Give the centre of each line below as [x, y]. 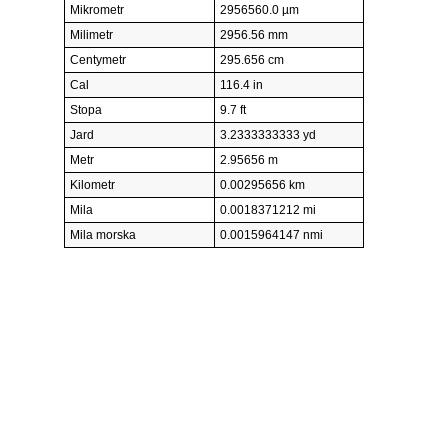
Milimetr [91, 35]
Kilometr [92, 185]
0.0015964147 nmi [271, 235]
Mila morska [103, 235]
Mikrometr [97, 10]
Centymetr [98, 60]
